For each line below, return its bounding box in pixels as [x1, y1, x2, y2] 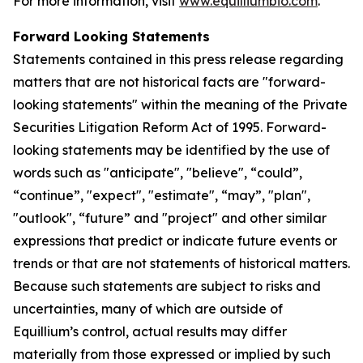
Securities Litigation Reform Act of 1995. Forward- [13, 119, 327, 135]
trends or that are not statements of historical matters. [13, 255, 350, 271]
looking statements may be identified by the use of [13, 142, 330, 158]
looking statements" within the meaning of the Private [13, 96, 348, 113]
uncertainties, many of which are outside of [13, 301, 283, 317]
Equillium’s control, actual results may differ [13, 323, 287, 340]
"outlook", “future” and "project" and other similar [13, 210, 327, 226]
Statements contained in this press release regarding [13, 51, 344, 67]
